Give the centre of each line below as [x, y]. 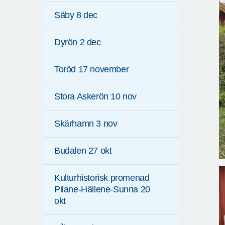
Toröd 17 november [92, 70]
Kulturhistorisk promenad [102, 178]
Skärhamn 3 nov [86, 124]
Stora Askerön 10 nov [95, 97]
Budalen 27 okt [83, 151]
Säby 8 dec [76, 15]
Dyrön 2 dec [78, 42]
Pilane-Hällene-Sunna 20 [102, 190]
